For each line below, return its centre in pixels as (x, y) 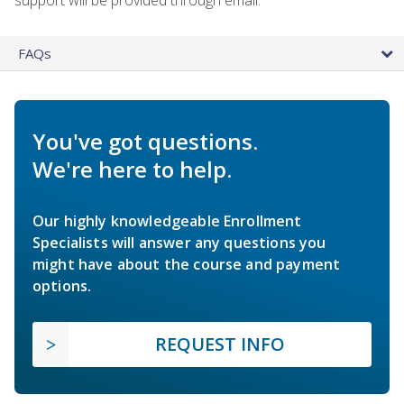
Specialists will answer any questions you (179, 242)
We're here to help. (132, 169)
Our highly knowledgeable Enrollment (167, 220)
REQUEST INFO (220, 344)
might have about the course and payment (187, 264)
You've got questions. (145, 141)
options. (62, 285)
